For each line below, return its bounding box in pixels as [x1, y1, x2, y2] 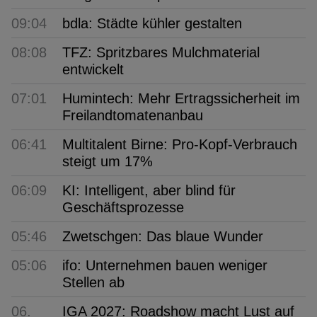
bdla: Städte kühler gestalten [62, 15, 242, 31]
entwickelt [62, 61, 124, 77]
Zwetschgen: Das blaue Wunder [62, 228, 263, 244]
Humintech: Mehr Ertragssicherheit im [62, 90, 300, 106]
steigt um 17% [62, 153, 153, 169]
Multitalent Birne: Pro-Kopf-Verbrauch [62, 136, 297, 152]
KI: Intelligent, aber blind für [62, 182, 236, 198]
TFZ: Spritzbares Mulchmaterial [62, 44, 260, 60]
